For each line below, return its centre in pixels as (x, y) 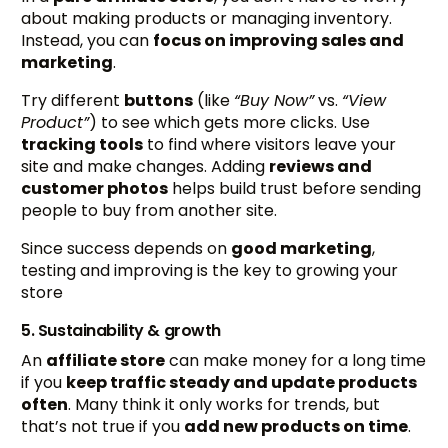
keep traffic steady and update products (242, 382)
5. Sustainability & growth (121, 330)
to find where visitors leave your (270, 144)
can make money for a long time (296, 360)
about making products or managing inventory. (207, 18)
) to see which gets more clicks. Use (230, 122)
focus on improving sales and (279, 40)
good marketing (302, 248)
